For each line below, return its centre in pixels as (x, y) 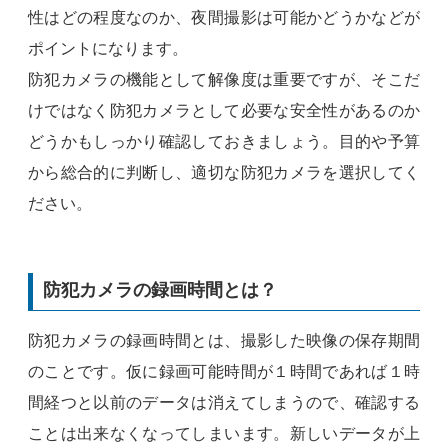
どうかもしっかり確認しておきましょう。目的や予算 (224, 142)
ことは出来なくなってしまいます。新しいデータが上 (224, 433)
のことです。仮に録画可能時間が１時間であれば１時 (224, 371)
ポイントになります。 (108, 49)
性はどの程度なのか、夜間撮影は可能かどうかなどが (224, 18)
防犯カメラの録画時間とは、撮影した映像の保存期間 (224, 340)
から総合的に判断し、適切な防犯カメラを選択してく (224, 173)
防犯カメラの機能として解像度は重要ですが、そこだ (224, 80)
